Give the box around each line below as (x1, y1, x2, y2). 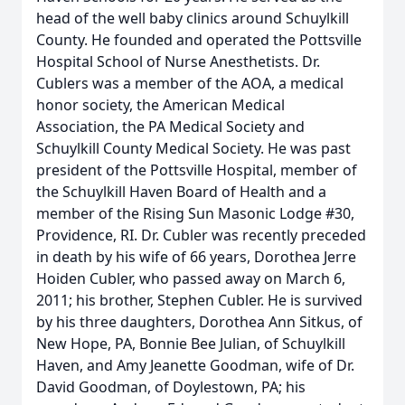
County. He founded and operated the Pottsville (36, 30, 362, 50)
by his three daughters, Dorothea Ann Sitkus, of (36, 312, 363, 332)
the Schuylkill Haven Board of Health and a (36, 182, 326, 202)
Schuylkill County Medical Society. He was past (36, 138, 351, 158)
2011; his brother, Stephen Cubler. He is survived (36, 290, 363, 310)
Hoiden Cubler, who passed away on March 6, (36, 268, 345, 288)
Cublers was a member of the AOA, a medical (36, 73, 344, 93)
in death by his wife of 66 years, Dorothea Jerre (36, 247, 356, 267)
